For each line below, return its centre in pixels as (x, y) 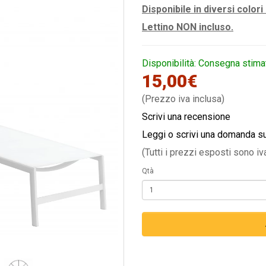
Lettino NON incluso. (188, 27)
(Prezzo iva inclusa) (183, 99)
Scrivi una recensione (186, 117)
